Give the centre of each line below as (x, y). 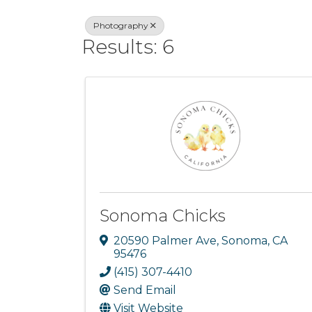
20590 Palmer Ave (165, 240)
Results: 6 (128, 46)
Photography (121, 25)
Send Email (145, 290)
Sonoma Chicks (163, 216)
